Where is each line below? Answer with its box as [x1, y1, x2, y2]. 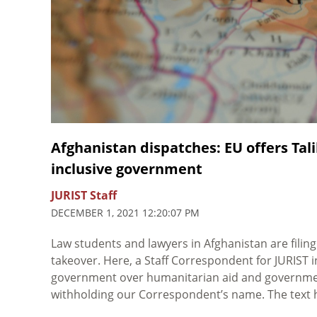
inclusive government [51, 158, 202, 178]
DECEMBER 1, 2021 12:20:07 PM [51, 205, 200, 219]
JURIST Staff [51, 187, 117, 203]
